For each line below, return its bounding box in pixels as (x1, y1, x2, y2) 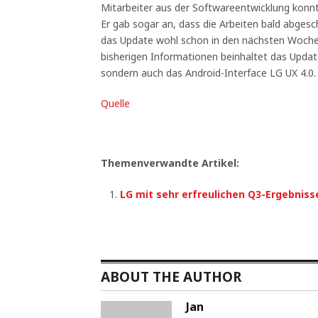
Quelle (101, 97, 130, 110)
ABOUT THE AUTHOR (101, 268, 241, 286)
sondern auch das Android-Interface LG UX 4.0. (101, 66, 316, 79)
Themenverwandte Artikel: (101, 156, 239, 170)
